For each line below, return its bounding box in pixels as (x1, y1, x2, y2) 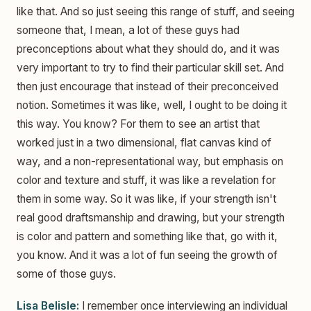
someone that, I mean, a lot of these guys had (17, 24, 239, 37)
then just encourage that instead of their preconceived (17, 80, 278, 94)
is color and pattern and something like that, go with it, (17, 230, 278, 244)
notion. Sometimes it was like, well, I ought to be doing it (17, 99, 287, 112)
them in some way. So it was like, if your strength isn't (17, 192, 276, 206)
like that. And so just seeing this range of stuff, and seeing (17, 5, 294, 19)
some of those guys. (17, 267, 116, 281)
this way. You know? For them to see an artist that (17, 117, 260, 131)
